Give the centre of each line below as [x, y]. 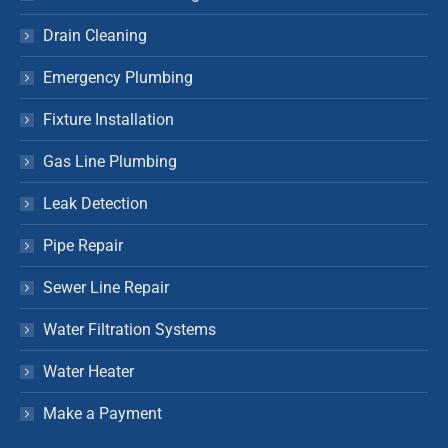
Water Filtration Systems [129, 329]
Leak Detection [95, 203]
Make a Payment [102, 413]
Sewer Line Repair [106, 287]
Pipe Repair [83, 245]
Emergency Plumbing [118, 77]
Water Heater [88, 371]
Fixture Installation [108, 119]
